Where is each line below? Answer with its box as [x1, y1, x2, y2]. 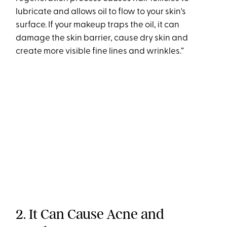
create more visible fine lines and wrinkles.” [16, 47, 184, 56]
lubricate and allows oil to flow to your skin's [16, 8, 186, 17]
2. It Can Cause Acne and [16, 206, 165, 223]
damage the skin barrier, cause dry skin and [16, 34, 188, 43]
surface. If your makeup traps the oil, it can [16, 21, 180, 30]
